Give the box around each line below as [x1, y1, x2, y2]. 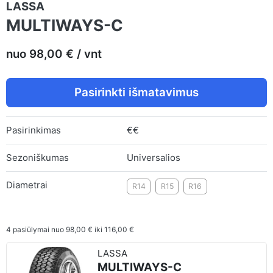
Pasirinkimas [6, 124, 61, 136]
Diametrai [6, 179, 48, 191]
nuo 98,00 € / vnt [6, 46, 102, 61]
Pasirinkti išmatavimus [74, 85, 199, 99]
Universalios [127, 151, 181, 163]
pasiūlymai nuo [11, 224, 66, 234]
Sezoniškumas [6, 151, 69, 163]
